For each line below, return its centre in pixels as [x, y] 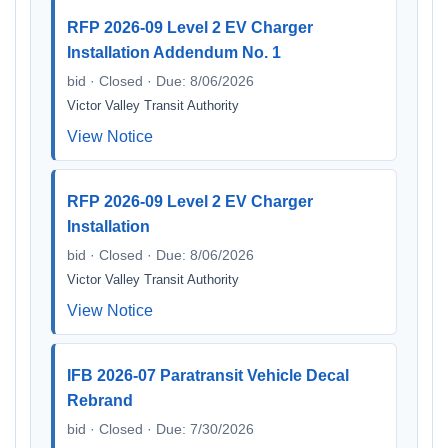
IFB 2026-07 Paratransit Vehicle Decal [208, 375]
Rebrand [100, 400]
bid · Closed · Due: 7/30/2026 [160, 429]
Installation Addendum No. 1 [174, 52]
